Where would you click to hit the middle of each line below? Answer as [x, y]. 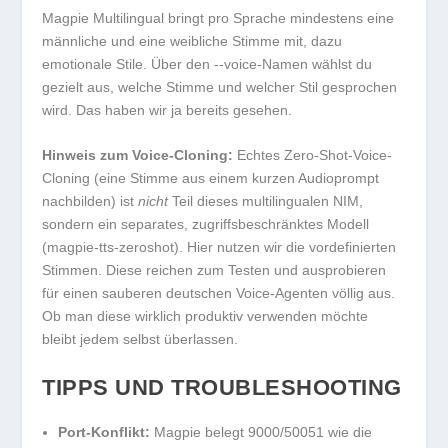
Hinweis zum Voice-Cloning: [138, 155]
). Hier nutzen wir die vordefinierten [285, 247]
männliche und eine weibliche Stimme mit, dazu [192, 40]
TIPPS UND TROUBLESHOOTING [222, 387]
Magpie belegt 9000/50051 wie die [261, 432]
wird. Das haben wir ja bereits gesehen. [167, 109]
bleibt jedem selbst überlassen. [140, 339]
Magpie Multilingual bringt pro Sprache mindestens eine [218, 17]
